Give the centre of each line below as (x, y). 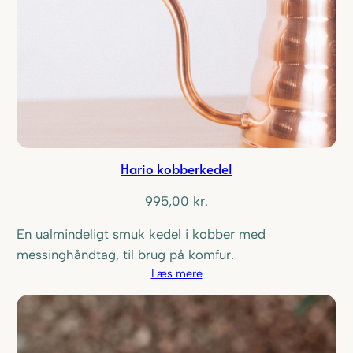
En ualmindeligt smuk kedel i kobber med (141, 234)
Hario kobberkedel (176, 169)
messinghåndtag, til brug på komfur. (126, 254)
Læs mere (176, 273)
